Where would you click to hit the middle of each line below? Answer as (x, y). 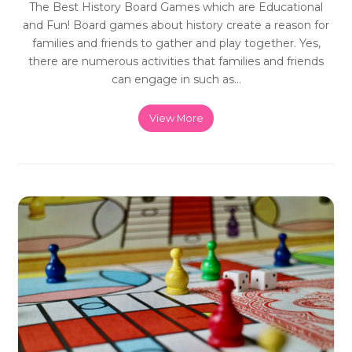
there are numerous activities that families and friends (176, 61)
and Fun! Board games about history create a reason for (176, 25)
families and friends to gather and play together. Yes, (176, 43)
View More (176, 117)
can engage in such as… (176, 79)
